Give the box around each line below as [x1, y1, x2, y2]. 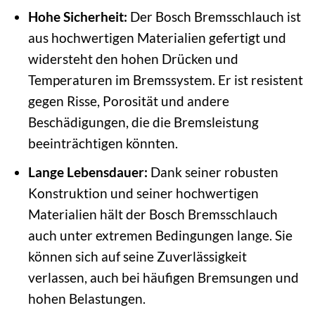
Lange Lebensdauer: [27, 164, 148, 181]
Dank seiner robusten [147, 164, 278, 181]
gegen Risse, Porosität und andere [27, 92, 229, 109]
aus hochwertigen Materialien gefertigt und [27, 29, 286, 46]
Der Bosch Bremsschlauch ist [127, 8, 301, 25]
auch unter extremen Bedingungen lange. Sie [27, 227, 292, 244]
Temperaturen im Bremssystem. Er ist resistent [27, 71, 303, 88]
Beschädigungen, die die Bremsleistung [27, 113, 259, 130]
